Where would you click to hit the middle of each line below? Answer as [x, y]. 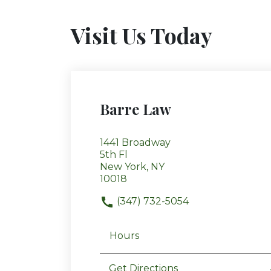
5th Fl [114, 155]
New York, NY [132, 167]
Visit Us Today [142, 35]
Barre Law [135, 109]
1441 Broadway [135, 143]
